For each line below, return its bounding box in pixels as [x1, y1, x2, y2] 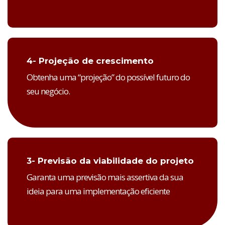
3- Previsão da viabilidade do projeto [27, 156, 194, 166]
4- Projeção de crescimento [27, 56, 154, 66]
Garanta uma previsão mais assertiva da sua [27, 171, 183, 183]
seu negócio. [27, 85, 70, 97]
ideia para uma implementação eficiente [27, 185, 170, 197]
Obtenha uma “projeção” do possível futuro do [27, 71, 190, 83]
